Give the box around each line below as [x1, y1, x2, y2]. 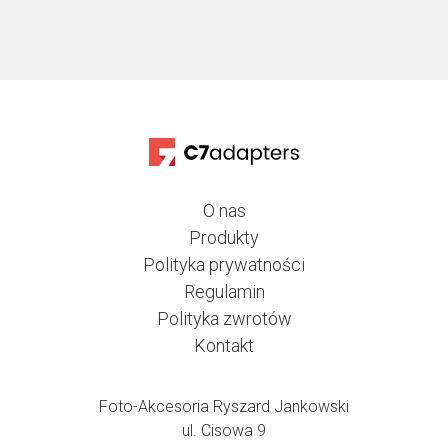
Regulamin [183, 281, 265, 303]
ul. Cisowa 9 [182, 421, 266, 441]
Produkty [189, 227, 259, 249]
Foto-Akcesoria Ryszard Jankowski [99, 397, 349, 417]
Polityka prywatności [143, 254, 305, 276]
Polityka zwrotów [156, 308, 292, 330]
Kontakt [194, 335, 254, 357]
